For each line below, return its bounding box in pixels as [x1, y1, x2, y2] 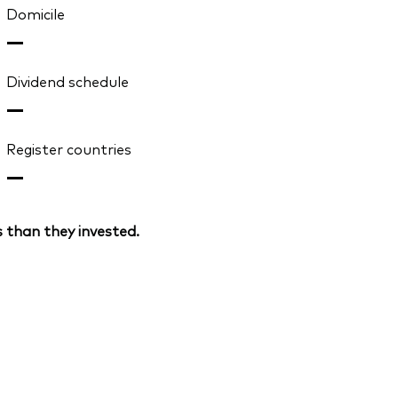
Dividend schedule [5, 71, 129, 92]
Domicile [5, 4, 65, 24]
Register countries [5, 139, 131, 159]
